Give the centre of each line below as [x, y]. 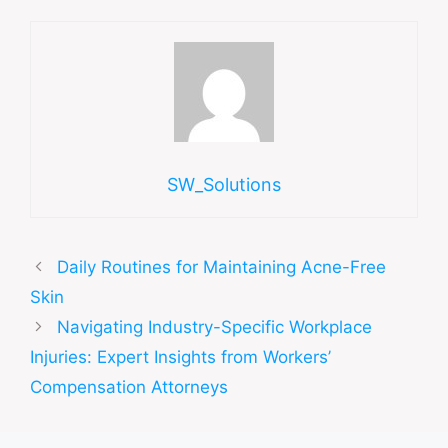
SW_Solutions [224, 184]
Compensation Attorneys [129, 386]
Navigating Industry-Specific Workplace [215, 326]
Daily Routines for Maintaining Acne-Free [222, 266]
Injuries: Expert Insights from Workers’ [180, 356]
